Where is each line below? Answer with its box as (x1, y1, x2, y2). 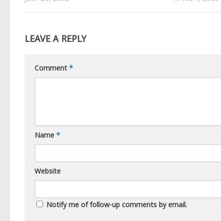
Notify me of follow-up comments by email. (46, 199, 187, 209)
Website (35, 166, 61, 176)
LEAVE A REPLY (25, 32, 86, 44)
